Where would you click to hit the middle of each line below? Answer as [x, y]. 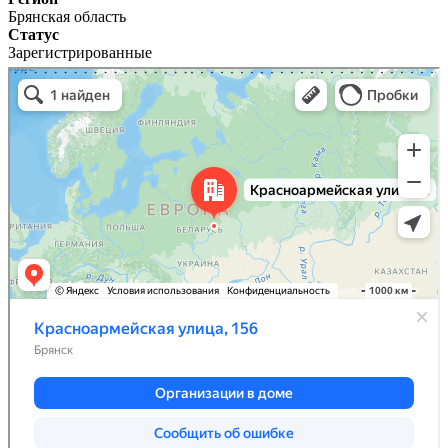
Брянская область [67, 16]
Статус [33, 34]
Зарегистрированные [80, 52]
